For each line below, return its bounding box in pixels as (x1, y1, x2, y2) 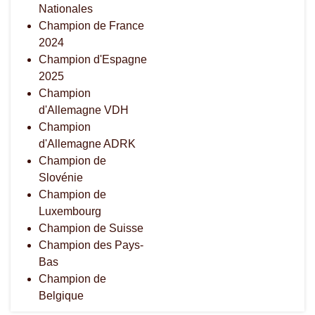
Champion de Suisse (39, 221, 143, 234)
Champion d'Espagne (39, 53, 147, 65)
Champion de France (39, 19, 144, 32)
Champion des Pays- (39, 238, 143, 251)
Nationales (39, 2, 93, 15)
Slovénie (39, 171, 83, 184)
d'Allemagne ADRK (39, 137, 136, 150)
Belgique (39, 289, 84, 302)
